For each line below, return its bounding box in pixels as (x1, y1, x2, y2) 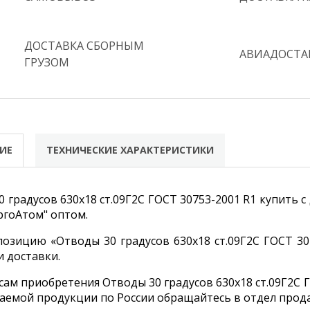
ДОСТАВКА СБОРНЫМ (24, 38, 145, 54)
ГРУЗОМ (24, 55, 70, 71)
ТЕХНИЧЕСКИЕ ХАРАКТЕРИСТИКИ (46, 143, 214, 157)
